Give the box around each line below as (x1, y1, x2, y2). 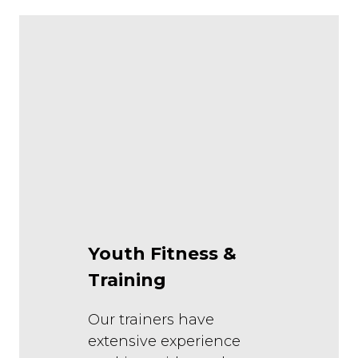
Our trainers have (88, 311, 214, 329)
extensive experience (88, 332, 241, 351)
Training (88, 269, 166, 292)
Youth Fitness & (88, 243, 237, 265)
